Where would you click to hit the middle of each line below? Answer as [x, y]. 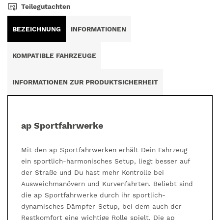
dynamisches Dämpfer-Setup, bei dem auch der [102, 206]
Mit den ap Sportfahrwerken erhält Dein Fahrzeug [104, 150]
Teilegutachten [46, 6]
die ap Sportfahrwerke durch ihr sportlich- [94, 195]
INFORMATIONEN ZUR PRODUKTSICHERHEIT [85, 82]
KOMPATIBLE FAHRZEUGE [54, 55]
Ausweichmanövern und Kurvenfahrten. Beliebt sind [107, 184]
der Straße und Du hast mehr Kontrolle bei [93, 173]
